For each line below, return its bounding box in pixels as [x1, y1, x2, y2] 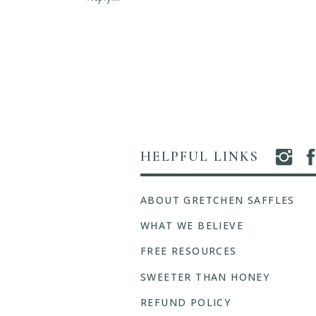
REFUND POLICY [140, 296, 231, 309]
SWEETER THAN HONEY [140, 270, 270, 284]
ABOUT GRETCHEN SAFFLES [140, 193, 295, 207]
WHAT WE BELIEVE [140, 219, 243, 232]
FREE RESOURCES [140, 244, 237, 257]
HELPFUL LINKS [140, 148, 259, 165]
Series [150, 55, 176, 69]
